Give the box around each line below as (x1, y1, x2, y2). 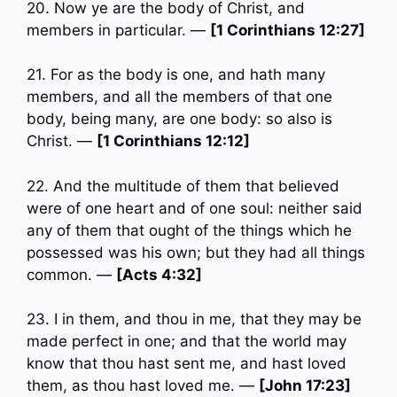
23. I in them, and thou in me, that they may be (27, 310, 362, 329)
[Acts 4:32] (116, 265, 202, 284)
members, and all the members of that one (27, 88, 332, 106)
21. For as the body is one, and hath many (27, 66, 325, 84)
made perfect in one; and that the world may (27, 332, 346, 351)
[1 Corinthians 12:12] (97, 132, 250, 151)
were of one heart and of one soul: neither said (27, 198, 362, 217)
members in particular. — (27, 20, 210, 39)
